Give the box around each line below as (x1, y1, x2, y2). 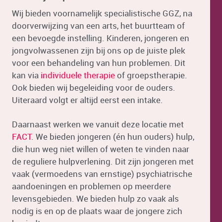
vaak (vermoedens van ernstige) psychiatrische (12, 168, 192, 179)
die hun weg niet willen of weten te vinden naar (12, 143, 189, 155)
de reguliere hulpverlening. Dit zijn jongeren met (12, 156, 194, 167)
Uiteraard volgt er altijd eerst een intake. (12, 94, 163, 106)
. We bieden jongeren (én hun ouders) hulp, (31, 131, 194, 142)
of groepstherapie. (115, 69, 187, 81)
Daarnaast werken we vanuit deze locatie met (12, 118, 184, 130)
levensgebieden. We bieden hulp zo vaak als (12, 193, 179, 204)
